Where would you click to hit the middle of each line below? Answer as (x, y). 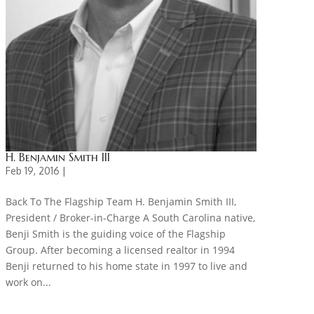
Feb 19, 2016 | (35, 170)
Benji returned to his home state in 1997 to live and (126, 266)
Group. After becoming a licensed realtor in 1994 (120, 250)
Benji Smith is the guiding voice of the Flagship (115, 233)
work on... (28, 282)
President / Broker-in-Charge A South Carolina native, (130, 217)
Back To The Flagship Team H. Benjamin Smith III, (121, 201)
